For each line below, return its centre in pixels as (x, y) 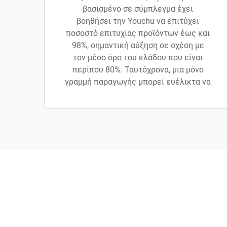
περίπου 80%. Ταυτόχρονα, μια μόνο (138, 70)
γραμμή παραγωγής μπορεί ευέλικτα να (138, 82)
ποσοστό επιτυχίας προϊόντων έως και (138, 33)
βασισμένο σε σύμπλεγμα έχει (138, 9)
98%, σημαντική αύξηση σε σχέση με (138, 46)
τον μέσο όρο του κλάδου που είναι (138, 58)
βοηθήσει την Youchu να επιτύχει (138, 21)
